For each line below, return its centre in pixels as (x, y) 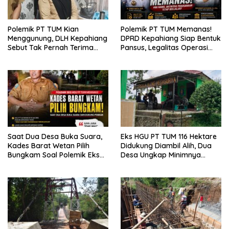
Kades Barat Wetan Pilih (49, 145)
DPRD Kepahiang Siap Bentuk (171, 39)
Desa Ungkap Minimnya (161, 155)
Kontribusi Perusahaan (159, 164)
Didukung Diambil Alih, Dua (166, 145)
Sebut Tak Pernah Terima (51, 48)
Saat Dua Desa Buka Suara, (55, 136)
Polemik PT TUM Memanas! (166, 29)
